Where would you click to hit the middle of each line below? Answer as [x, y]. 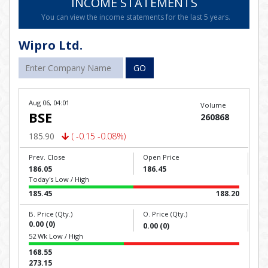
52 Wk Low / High [56, 236]
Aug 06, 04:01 [49, 103]
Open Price [161, 157]
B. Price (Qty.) [51, 214]
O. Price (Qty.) [165, 214]
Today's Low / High [59, 179]
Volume [213, 105]
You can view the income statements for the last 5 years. [135, 17]
